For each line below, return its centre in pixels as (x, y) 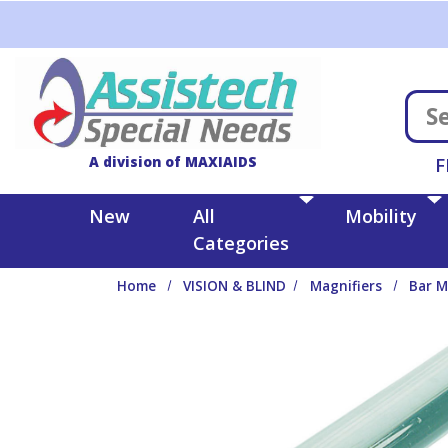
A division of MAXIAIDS (172, 161)
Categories (240, 242)
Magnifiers (345, 285)
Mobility (380, 215)
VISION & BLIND (235, 285)
